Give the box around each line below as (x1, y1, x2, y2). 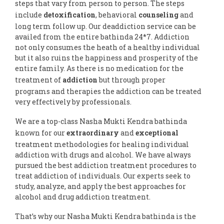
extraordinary (66, 127, 119, 137)
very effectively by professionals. (15, 96, 131, 106)
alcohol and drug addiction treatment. (15, 191, 150, 201)
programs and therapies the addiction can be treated (15, 86, 201, 96)
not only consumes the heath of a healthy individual (15, 42, 200, 52)
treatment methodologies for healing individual (15, 139, 189, 149)
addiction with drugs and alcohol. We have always (15, 149, 191, 159)
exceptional (135, 127, 178, 137)
